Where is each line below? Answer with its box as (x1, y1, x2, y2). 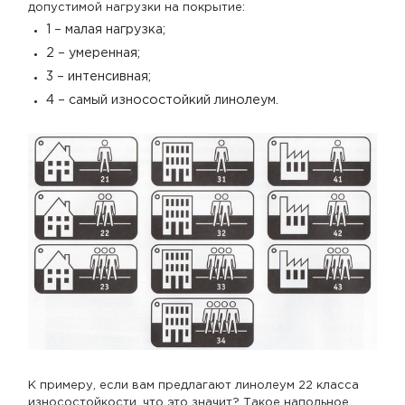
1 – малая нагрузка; (46, 24, 166, 35)
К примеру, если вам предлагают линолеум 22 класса (28, 381, 359, 391)
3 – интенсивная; (46, 71, 152, 83)
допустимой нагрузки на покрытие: (28, 2, 245, 13)
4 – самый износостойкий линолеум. (46, 95, 279, 107)
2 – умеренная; (46, 47, 141, 59)
